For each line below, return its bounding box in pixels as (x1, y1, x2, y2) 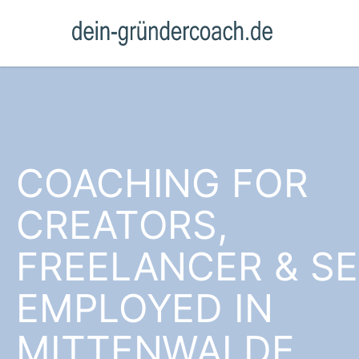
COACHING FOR (16, 159, 309, 207)
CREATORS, (16, 201, 228, 248)
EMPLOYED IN (16, 284, 273, 332)
